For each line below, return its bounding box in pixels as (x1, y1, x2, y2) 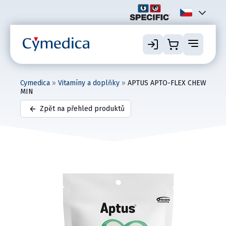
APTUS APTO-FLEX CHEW (128, 79, 206, 88)
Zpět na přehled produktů (40, 104, 125, 114)
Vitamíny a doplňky (58, 79, 120, 88)
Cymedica (20, 79, 50, 88)
